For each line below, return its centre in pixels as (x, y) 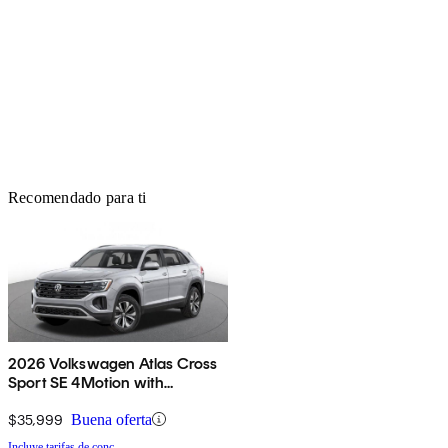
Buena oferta (111, 419)
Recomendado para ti (77, 197)
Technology (48, 401)
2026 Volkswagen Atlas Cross (113, 363)
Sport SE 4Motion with (86, 382)
